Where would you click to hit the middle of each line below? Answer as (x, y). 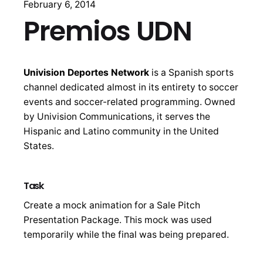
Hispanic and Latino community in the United (121, 131)
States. (39, 146)
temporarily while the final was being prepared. (126, 234)
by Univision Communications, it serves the (117, 116)
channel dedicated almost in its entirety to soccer (131, 87)
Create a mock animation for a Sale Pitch (112, 205)
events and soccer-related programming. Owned (129, 102)
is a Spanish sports (191, 72)
